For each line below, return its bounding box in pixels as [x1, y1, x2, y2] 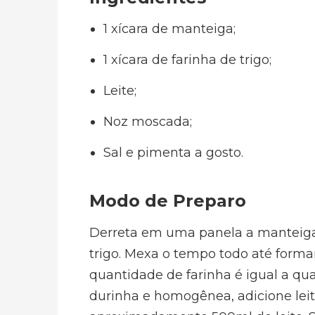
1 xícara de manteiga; [103, 21, 236, 37]
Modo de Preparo [89, 191, 246, 211]
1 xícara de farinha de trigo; [103, 52, 271, 67]
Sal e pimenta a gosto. [103, 145, 243, 160]
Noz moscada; [103, 114, 192, 129]
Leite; [103, 83, 136, 98]
